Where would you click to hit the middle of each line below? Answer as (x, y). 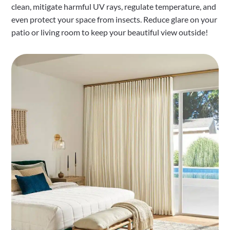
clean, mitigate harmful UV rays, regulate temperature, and (114, 7)
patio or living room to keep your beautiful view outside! (110, 32)
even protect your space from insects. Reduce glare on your (114, 20)
